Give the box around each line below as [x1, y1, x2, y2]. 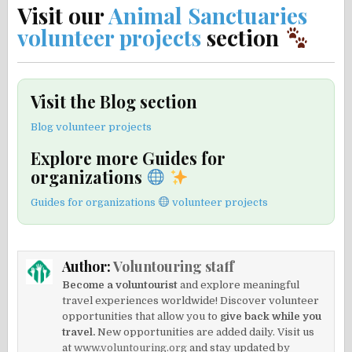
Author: [62, 256, 114, 276]
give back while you [220, 310, 322, 322]
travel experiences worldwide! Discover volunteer [62, 294, 320, 306]
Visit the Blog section [31, 90, 198, 112]
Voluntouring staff [113, 256, 235, 276]
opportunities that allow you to [62, 310, 221, 322]
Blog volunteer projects [31, 120, 152, 133]
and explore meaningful [178, 278, 300, 291]
